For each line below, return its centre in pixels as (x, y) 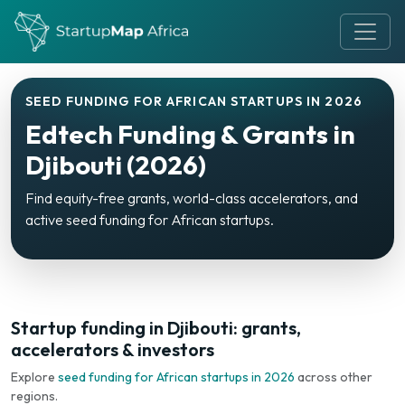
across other (334, 377)
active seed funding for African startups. (150, 220)
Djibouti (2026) (116, 165)
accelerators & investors (113, 349)
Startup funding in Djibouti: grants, (156, 328)
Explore (34, 377)
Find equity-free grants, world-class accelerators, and (192, 198)
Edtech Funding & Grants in (190, 134)
